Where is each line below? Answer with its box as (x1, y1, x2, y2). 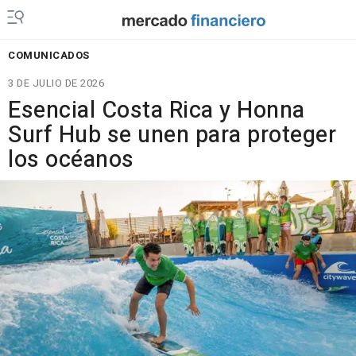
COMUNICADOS (8, 48, 90, 63)
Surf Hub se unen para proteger (8, 118, 336, 152)
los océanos (8, 143, 134, 176)
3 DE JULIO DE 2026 (8, 75, 104, 91)
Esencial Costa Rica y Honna (8, 94, 305, 127)
